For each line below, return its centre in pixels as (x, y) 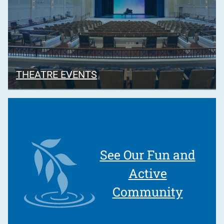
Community (147, 191)
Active (147, 173)
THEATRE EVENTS (56, 75)
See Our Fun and (147, 154)
